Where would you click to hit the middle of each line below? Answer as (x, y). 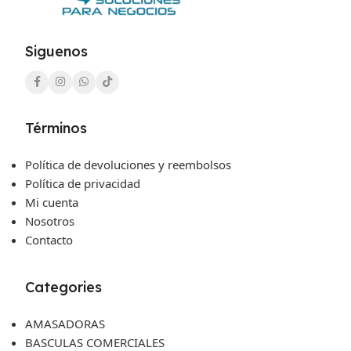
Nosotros (50, 221)
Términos (56, 128)
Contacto (49, 239)
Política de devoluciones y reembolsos (128, 164)
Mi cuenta (52, 202)
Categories (63, 287)
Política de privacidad (83, 183)
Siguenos (56, 51)
